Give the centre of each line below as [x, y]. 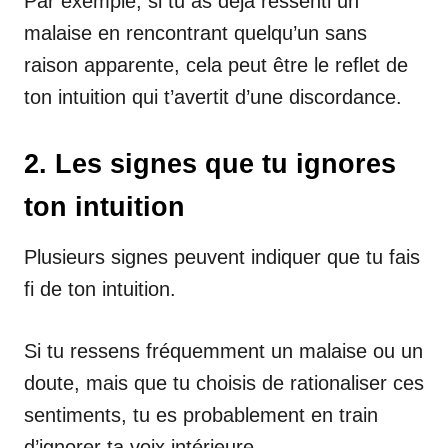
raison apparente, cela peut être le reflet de [216, 64]
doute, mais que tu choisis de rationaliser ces [224, 382]
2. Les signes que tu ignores [210, 163]
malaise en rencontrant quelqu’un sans [195, 32]
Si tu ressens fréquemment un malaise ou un [223, 350]
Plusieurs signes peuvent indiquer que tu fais [222, 256]
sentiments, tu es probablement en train [201, 414]
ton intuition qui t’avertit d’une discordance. [213, 96]
